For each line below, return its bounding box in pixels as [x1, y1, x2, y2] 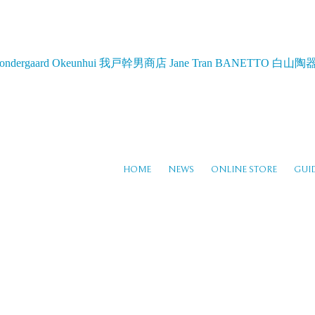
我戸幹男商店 [99, 57, 167, 69]
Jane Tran [169, 57, 212, 69]
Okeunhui [52, 57, 96, 69]
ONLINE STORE [211, 165, 277, 175]
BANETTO [215, 57, 269, 69]
